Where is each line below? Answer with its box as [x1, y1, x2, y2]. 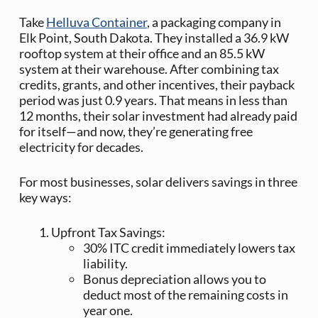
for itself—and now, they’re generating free [18, 124, 253, 140]
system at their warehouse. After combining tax [18, 61, 279, 77]
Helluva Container [45, 14, 147, 31]
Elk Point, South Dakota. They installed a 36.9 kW [18, 30, 289, 46]
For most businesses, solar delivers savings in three [18, 174, 297, 190]
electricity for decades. [18, 139, 143, 155]
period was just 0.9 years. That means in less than [18, 92, 287, 109]
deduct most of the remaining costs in [82, 287, 288, 303]
